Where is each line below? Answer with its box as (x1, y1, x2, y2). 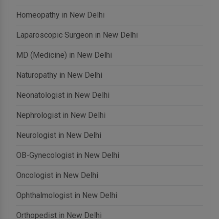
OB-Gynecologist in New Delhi (16, 150, 119, 160)
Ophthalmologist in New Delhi (16, 190, 117, 200)
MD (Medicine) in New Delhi (16, 50, 112, 60)
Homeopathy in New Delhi (16, 10, 105, 20)
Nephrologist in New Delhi (16, 110, 106, 120)
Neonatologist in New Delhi (16, 90, 109, 100)
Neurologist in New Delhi (16, 130, 101, 140)
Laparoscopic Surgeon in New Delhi (16, 30, 138, 40)
